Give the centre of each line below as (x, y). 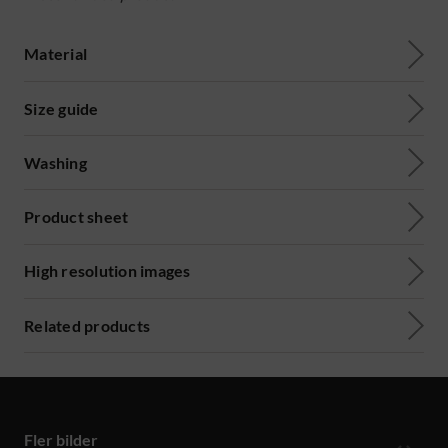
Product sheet (76, 217)
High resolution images (107, 271)
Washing (55, 162)
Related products (87, 325)
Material (55, 54)
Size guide (61, 108)
